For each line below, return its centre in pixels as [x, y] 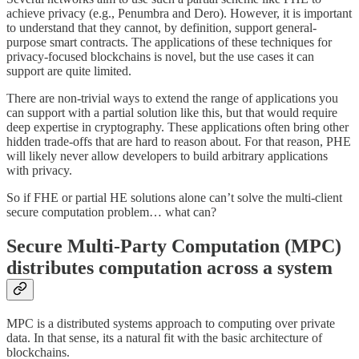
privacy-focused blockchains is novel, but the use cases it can [160, 57]
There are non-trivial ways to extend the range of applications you [172, 99]
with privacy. [39, 171]
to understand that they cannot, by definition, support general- [161, 28]
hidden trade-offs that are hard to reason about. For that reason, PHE [179, 142]
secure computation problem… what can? [111, 212]
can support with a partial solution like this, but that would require [172, 113]
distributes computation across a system [172, 268]
